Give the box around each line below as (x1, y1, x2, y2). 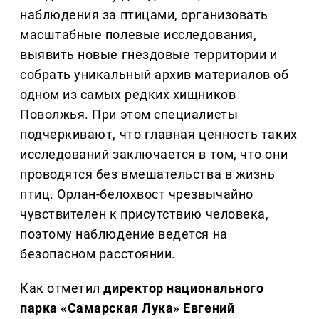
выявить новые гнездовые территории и (20, 46, 278, 62)
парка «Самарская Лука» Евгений (20, 300, 235, 315)
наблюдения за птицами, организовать (20, 6, 268, 22)
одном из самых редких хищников (20, 86, 236, 102)
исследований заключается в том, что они (20, 146, 288, 162)
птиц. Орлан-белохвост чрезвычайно (20, 186, 253, 202)
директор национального (103, 280, 264, 296)
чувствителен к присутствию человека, (20, 206, 269, 221)
